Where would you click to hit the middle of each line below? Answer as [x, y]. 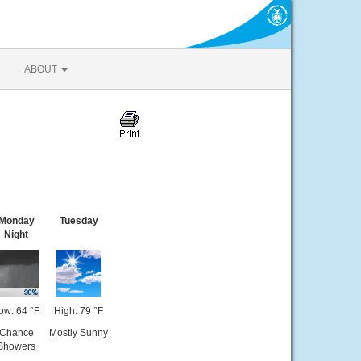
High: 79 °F [79, 311]
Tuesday [79, 221]
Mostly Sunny [79, 333]
